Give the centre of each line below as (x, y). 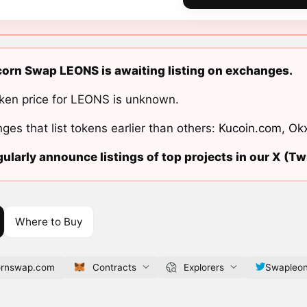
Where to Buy (49, 221)
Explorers (204, 267)
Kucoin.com (250, 128)
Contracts (114, 267)
